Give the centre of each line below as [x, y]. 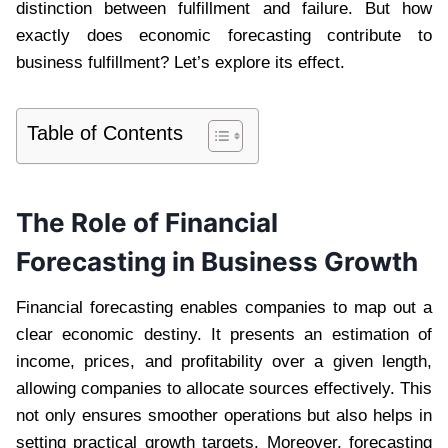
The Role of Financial [147, 222]
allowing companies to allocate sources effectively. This [224, 388]
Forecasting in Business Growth [217, 261]
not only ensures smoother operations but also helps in [224, 415]
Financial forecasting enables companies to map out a [224, 307]
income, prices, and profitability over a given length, [224, 361]
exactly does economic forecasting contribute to [224, 35]
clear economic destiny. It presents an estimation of [224, 334]
